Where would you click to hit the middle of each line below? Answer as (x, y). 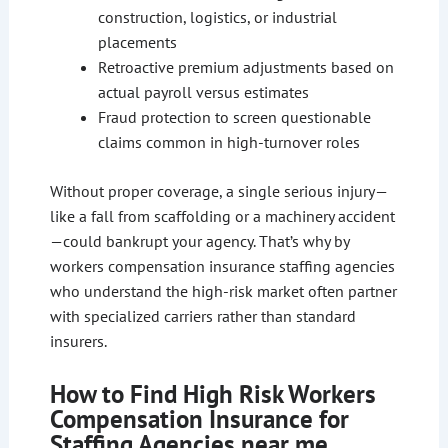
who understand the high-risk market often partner (223, 291)
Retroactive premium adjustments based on (245, 67)
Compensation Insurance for (199, 419)
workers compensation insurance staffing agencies (222, 266)
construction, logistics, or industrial (217, 17)
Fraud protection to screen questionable (234, 117)
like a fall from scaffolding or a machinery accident (222, 216)
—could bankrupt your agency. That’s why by (199, 241)
